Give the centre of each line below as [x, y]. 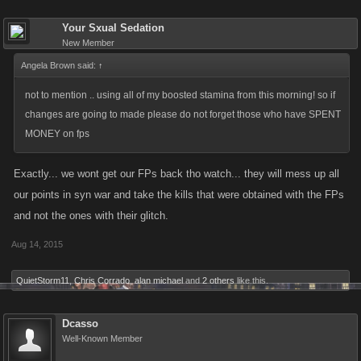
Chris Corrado [102, 280]
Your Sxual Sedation [113, 28]
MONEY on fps [57, 134]
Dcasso [80, 324]
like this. [251, 280]
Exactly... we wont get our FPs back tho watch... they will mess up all [176, 174]
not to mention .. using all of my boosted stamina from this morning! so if [180, 95]
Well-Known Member [102, 338]
